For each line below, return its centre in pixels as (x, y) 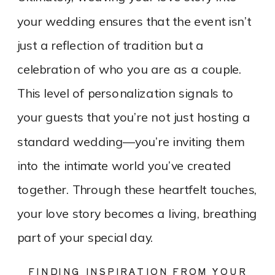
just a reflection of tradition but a (110, 46)
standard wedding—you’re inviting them (130, 142)
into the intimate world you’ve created (124, 166)
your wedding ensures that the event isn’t (134, 21)
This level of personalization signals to (126, 94)
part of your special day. (85, 238)
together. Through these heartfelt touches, (137, 190)
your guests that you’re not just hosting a (134, 118)
